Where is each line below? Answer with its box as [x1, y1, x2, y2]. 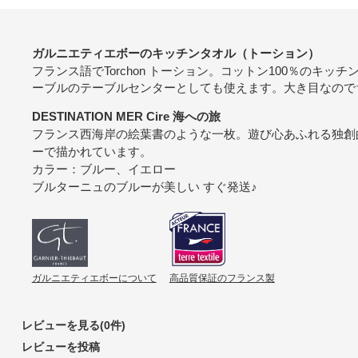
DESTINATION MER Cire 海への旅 [31, 109, 221, 123]
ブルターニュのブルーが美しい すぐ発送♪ [31, 179, 257, 193]
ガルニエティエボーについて [31, 272, 157, 284]
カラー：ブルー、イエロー [31, 161, 176, 176]
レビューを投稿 [21, 340, 100, 354]
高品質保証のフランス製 [169, 272, 275, 284]
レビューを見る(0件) [21, 319, 125, 332]
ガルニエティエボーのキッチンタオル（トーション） [31, 46, 320, 60]
